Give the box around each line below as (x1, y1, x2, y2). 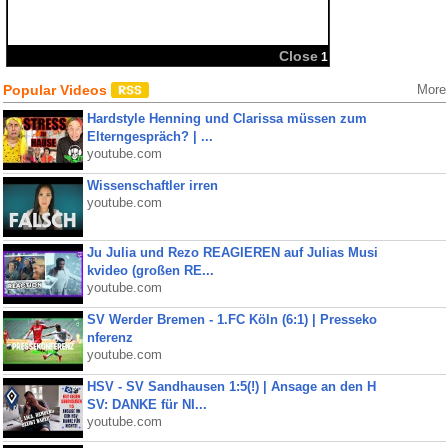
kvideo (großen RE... (86, 263, 214, 278)
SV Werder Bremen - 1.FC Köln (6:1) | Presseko (86, 312, 377, 327)
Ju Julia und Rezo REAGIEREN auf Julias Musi (86, 245, 378, 260)
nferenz (86, 330, 133, 345)
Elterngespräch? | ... (86, 129, 213, 144)
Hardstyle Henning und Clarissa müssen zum (86, 111, 367, 126)
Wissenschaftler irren (86, 178, 218, 193)
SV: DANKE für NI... (86, 397, 207, 412)
